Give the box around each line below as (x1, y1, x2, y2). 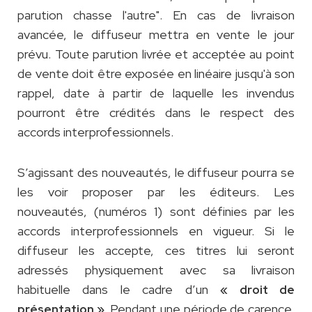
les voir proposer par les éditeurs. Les (17, 184, 295, 201)
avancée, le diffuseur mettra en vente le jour (17, 26, 295, 43)
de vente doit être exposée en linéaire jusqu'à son (17, 65, 295, 82)
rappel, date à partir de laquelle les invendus (17, 85, 295, 102)
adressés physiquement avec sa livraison (17, 262, 295, 279)
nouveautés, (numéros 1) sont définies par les (17, 203, 295, 220)
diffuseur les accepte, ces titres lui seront (17, 242, 295, 259)
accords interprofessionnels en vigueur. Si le (17, 223, 295, 240)
